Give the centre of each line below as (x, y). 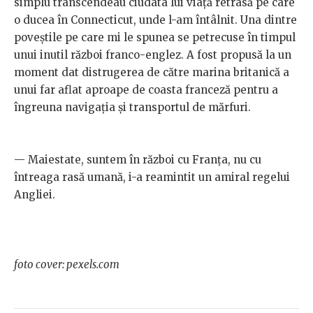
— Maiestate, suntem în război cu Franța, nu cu (138, 159)
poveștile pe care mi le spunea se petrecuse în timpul (155, 37)
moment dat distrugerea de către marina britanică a (152, 72)
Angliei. (35, 194)
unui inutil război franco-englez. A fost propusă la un (153, 54)
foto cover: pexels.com (68, 264)
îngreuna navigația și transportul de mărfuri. (132, 107)
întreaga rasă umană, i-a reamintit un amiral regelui (152, 177)
